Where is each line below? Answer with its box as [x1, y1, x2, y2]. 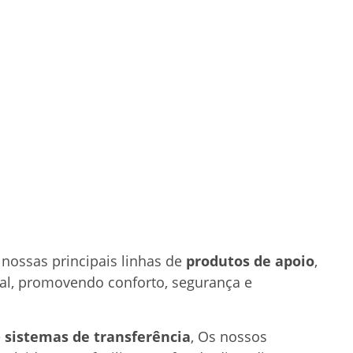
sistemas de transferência [5, 326, 191, 346]
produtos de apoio [186, 251, 314, 271]
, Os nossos [191, 326, 267, 346]
